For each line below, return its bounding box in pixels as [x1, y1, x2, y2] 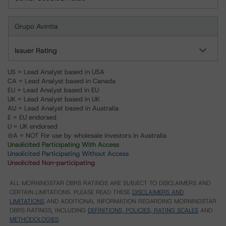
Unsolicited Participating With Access [8, 140, 119, 149]
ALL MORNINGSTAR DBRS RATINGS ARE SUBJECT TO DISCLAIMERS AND [10, 179, 210, 187]
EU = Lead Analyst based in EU [8, 86, 99, 94]
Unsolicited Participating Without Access [8, 149, 129, 158]
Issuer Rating [15, 46, 57, 55]
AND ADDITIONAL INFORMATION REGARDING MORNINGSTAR [44, 197, 216, 205]
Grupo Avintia [15, 22, 58, 31]
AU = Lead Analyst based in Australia [8, 104, 119, 112]
